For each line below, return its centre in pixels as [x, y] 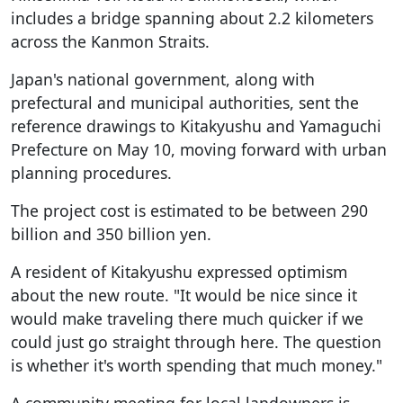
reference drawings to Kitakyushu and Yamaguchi [196, 125]
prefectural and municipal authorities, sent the [185, 102]
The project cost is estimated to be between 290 [189, 210]
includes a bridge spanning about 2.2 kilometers [192, 18]
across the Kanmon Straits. [110, 41]
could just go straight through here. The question [196, 341]
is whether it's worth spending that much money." [197, 365]
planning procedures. [91, 172]
